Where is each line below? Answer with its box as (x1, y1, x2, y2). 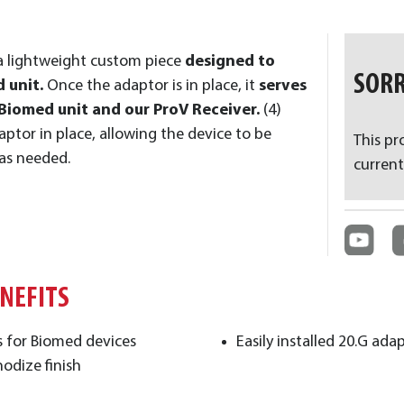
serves (259, 77, 307, 95)
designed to (181, 52, 275, 70)
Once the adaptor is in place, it (43, 77, 259, 95)
